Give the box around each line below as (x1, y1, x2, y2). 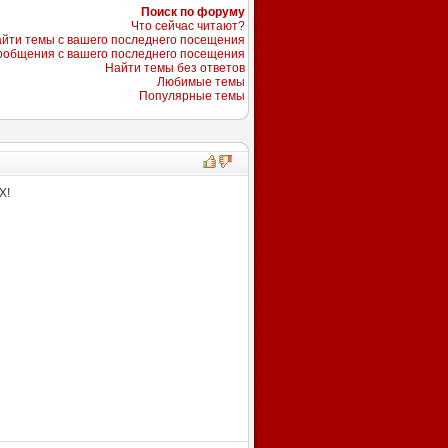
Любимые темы (156, 75, 245, 89)
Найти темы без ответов (104, 61, 245, 75)
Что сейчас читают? (130, 19, 245, 33)
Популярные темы (138, 89, 245, 103)
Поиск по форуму (140, 5, 245, 19)
